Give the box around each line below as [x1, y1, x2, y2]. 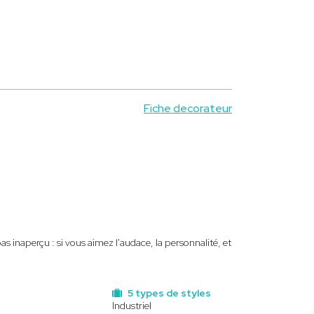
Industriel [111, 299, 151, 312]
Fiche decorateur [144, 101, 232, 116]
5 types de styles [125, 287, 211, 299]
